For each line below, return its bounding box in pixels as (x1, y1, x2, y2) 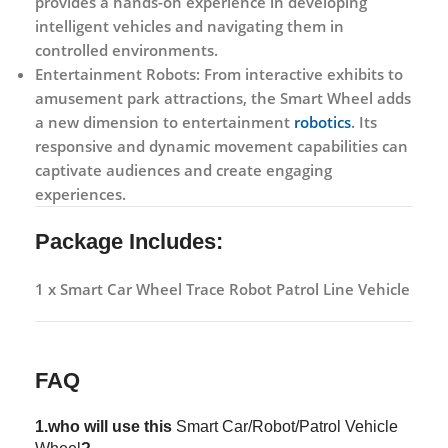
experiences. (35, 183, 126, 204)
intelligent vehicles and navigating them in (35, 15, 344, 36)
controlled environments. (35, 39, 218, 60)
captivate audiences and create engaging (35, 159, 332, 180)
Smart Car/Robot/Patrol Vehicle (176, 417, 398, 435)
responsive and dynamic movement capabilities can (35, 135, 408, 156)
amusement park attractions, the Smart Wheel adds (35, 87, 411, 108)
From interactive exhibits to (200, 63, 403, 84)
